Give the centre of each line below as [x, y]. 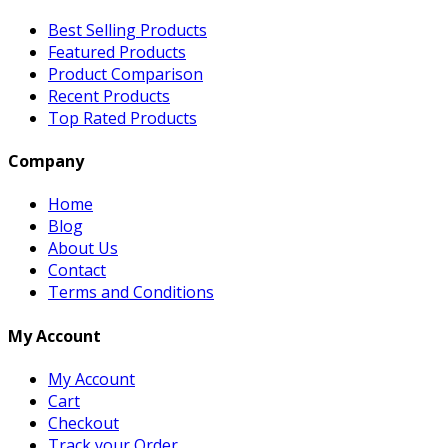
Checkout [83, 422]
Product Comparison [125, 73]
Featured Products [117, 51]
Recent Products [109, 95]
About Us [83, 248]
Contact [77, 270]
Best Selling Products [127, 29]
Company [46, 161]
